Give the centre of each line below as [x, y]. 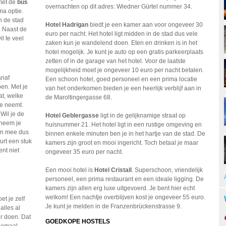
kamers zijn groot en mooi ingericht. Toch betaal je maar [122, 143]
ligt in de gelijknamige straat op [143, 116]
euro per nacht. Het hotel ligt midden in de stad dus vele [122, 34]
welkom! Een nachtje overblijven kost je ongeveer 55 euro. [126, 197]
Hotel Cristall [112, 170]
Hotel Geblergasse [72, 116]
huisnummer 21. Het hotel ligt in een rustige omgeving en [124, 125]
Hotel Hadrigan [67, 25]
